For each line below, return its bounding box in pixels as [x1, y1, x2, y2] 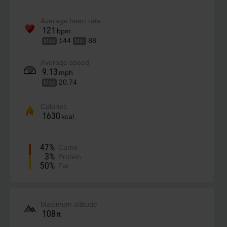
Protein [58, 153, 81, 161]
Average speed [41, 58, 89, 66]
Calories [41, 102, 67, 110]
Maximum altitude [41, 200, 97, 208]
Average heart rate [41, 17, 101, 25]
